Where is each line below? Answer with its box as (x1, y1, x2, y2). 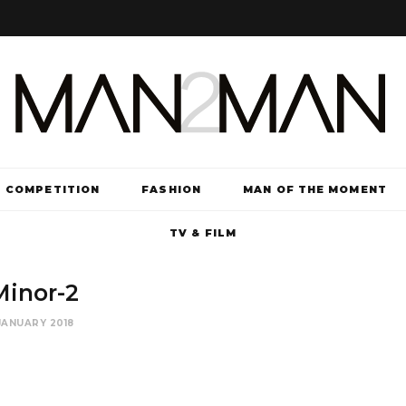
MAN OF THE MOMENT (243, 183, 387, 196)
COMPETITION (5, 183, 101, 196)
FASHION (141, 183, 201, 196)
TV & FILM (169, 227, 237, 239)
